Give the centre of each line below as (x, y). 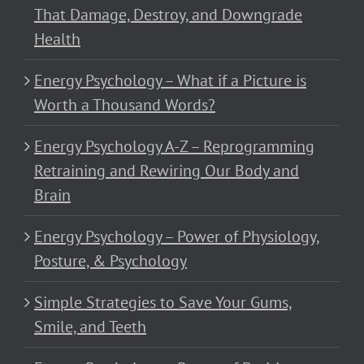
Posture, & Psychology (110, 261)
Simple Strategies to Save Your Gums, (163, 303)
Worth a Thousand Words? (125, 105)
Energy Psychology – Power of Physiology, (177, 237)
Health (57, 39)
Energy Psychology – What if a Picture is (170, 81)
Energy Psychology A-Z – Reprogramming (174, 147)
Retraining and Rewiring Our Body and (167, 171)
